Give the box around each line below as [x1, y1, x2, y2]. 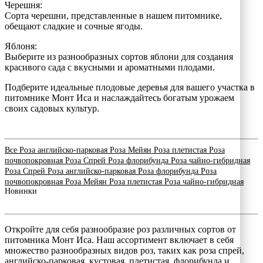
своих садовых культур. [5, 103, 99, 113]
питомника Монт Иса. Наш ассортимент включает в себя [5, 234, 234, 245]
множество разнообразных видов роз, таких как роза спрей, [5, 245, 244, 255]
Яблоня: [5, 41, 37, 51]
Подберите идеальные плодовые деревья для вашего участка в [5, 82, 255, 92]
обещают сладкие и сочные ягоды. [5, 21, 143, 31]
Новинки [5, 186, 37, 195]
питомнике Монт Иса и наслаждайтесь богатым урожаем [5, 92, 234, 103]
